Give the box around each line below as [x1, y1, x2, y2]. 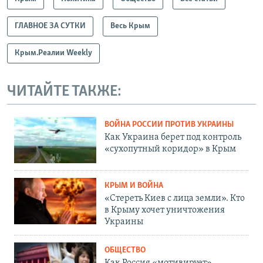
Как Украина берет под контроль [104, 133, 241, 143]
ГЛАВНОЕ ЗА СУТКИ [15, 21, 86, 31]
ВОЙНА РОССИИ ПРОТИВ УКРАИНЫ [104, 120, 234, 130]
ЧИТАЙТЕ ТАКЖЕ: [7, 83, 122, 100]
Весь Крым [110, 21, 150, 31]
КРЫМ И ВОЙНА [104, 181, 163, 191]
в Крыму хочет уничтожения [104, 205, 225, 215]
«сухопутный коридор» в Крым [104, 144, 236, 154]
